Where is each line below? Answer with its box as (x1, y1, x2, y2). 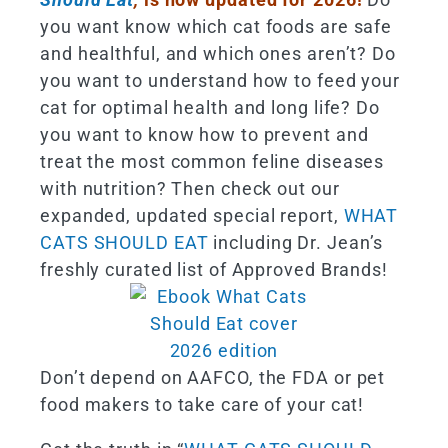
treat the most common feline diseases (40, 151, 385, 173)
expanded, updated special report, (40, 205, 344, 227)
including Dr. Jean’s (208, 232, 384, 254)
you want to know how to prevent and (40, 124, 369, 146)
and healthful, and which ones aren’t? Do (40, 43, 396, 65)
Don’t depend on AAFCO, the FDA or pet (40, 367, 386, 389)
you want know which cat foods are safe (40, 16, 393, 38)
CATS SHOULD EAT (40, 232, 209, 254)
